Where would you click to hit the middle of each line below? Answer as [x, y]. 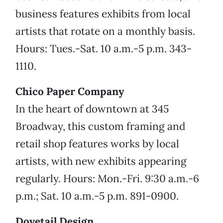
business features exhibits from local [103, 14]
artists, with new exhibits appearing [101, 161]
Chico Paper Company [70, 92]
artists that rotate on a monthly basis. [105, 31]
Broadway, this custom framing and [100, 126]
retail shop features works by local [97, 144]
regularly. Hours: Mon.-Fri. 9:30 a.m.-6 [107, 179]
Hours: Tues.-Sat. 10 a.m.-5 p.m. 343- [104, 49]
